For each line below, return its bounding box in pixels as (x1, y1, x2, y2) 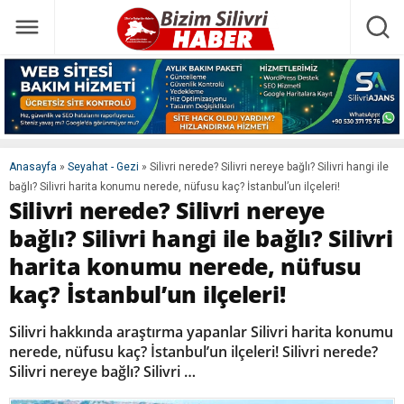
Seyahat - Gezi (68, 161, 139, 174)
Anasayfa (9, 161, 57, 174)
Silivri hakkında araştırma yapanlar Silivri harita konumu (9, 322, 393, 343)
